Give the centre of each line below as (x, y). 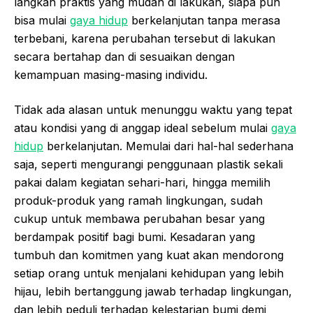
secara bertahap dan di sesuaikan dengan (124, 57)
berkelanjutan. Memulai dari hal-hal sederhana (168, 146)
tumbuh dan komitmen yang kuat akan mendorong (149, 255)
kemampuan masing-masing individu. (111, 75)
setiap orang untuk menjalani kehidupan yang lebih (149, 274)
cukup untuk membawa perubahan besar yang (139, 219)
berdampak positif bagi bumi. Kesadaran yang (134, 237)
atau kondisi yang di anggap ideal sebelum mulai (143, 128)
